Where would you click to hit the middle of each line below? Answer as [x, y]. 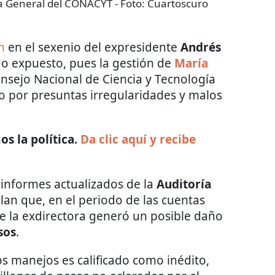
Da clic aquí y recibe [138, 140]
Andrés [201, 48]
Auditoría [184, 184]
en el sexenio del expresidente [93, 48]
